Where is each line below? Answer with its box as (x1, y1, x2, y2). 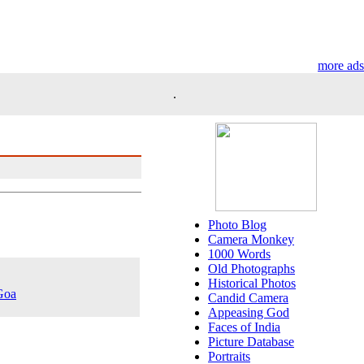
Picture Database (208, 335, 294, 349)
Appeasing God (208, 305, 289, 319)
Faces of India (208, 320, 280, 334)
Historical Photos (208, 276, 296, 290)
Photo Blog (208, 218, 266, 232)
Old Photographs (208, 262, 295, 275)
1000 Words (208, 247, 271, 261)
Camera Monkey (208, 232, 294, 246)
